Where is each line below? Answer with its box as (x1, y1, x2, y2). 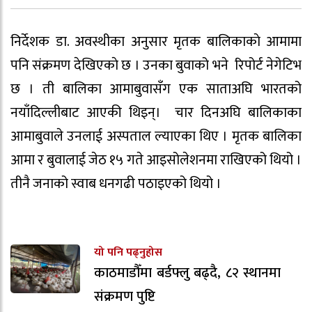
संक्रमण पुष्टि (94, 285, 155, 309)
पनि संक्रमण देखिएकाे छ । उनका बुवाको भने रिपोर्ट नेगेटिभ (10, 53, 302, 77)
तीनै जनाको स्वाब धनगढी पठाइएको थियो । (10, 171, 221, 196)
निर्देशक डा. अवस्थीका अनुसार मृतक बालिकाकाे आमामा (10, 29, 302, 54)
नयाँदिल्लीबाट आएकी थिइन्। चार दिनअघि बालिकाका (10, 100, 302, 125)
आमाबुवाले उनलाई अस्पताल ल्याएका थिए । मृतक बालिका (10, 124, 302, 148)
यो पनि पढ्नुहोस (94, 243, 162, 263)
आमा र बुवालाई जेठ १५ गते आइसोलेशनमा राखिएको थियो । (10, 148, 302, 172)
